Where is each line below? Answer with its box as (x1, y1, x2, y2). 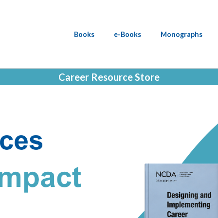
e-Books (114, 30, 141, 38)
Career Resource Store (58, 71, 160, 83)
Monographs (161, 30, 202, 38)
